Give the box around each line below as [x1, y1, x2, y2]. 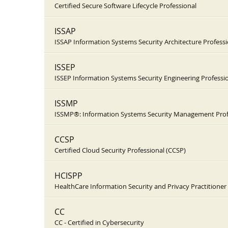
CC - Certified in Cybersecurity [54, 218, 144, 227]
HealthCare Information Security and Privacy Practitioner [54, 182, 226, 191]
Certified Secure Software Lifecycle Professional [54, 1, 196, 10]
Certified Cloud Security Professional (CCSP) [54, 146, 186, 155]
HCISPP [54, 170, 82, 181]
